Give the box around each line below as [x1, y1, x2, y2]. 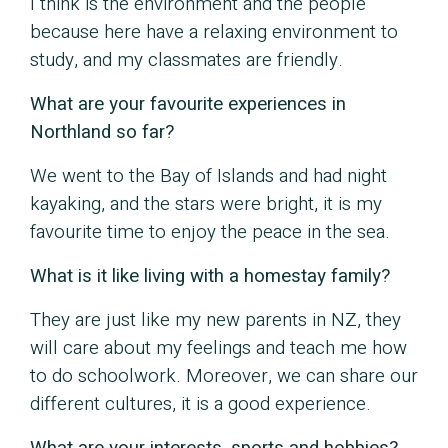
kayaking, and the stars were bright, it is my [30, 190, 382, 219]
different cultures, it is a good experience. [30, 390, 371, 419]
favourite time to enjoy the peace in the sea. [30, 218, 390, 247]
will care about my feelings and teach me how [30, 334, 407, 363]
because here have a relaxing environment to [30, 18, 398, 47]
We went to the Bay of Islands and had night [30, 162, 387, 191]
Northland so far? [30, 118, 174, 147]
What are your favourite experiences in [30, 90, 346, 119]
